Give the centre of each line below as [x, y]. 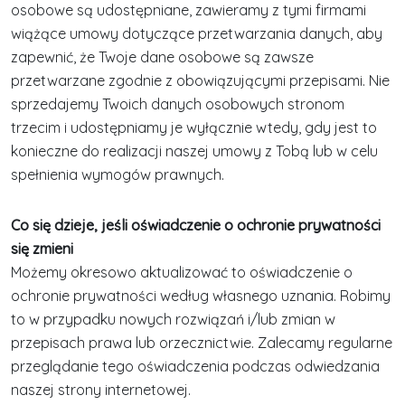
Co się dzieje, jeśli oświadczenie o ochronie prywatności [196, 225]
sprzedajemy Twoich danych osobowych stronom [178, 104]
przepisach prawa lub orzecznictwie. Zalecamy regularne [202, 343]
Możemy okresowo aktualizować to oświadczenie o [182, 272]
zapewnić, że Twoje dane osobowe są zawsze [162, 57]
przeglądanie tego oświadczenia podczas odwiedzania [195, 366]
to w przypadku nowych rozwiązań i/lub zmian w [173, 319]
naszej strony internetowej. [101, 390]
